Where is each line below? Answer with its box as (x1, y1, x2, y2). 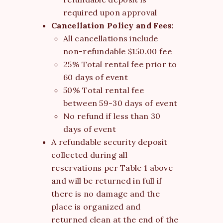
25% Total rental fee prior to (63, 59, 177, 69)
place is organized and (51, 201, 141, 212)
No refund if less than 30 (63, 111, 161, 121)
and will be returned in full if (51, 175, 162, 186)
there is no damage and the (51, 188, 160, 199)
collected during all (51, 149, 128, 160)
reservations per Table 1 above (51, 162, 173, 173)
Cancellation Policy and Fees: (51, 20, 174, 30)
